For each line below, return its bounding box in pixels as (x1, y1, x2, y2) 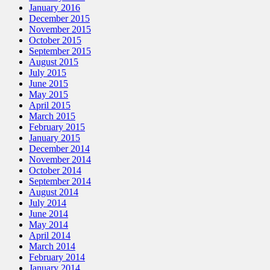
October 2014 (29, 165, 81, 175)
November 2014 (29, 154, 91, 165)
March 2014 (29, 240, 75, 251)
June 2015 (29, 78, 68, 89)
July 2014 (29, 197, 66, 208)
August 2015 (29, 56, 78, 67)
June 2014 (29, 208, 68, 219)
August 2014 (29, 186, 78, 197)
